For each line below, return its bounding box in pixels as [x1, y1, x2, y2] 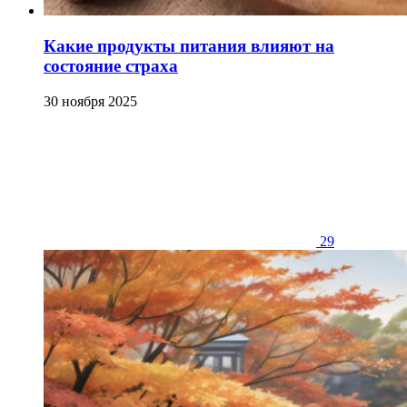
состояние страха [44, 56, 178, 76]
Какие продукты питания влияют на [44, 36, 334, 56]
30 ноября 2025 [44, 93, 137, 109]
